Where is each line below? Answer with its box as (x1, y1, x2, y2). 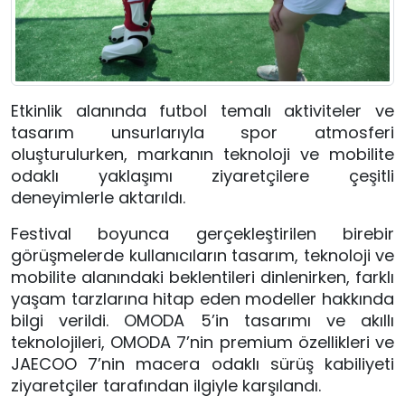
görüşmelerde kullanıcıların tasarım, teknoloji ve (11, 244, 394, 268)
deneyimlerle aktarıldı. (11, 186, 185, 210)
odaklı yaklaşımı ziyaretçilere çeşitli (11, 165, 394, 188)
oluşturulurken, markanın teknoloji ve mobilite (11, 143, 394, 166)
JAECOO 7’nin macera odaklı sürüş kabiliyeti (11, 353, 394, 376)
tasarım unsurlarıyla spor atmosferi (11, 121, 394, 145)
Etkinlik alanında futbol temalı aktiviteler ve (11, 99, 394, 123)
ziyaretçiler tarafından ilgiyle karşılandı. (11, 374, 321, 398)
